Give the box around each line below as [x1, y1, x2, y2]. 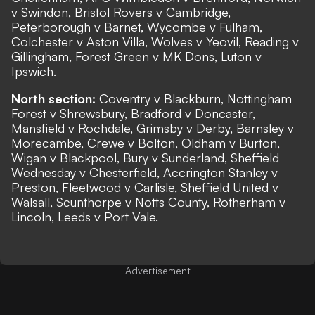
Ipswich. [11, 63, 56, 79]
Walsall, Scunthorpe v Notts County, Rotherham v [11, 194, 285, 210]
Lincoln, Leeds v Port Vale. [11, 209, 158, 224]
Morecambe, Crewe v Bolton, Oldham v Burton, [11, 135, 280, 150]
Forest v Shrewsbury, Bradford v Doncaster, [11, 105, 255, 121]
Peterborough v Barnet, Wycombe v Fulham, [11, 19, 262, 34]
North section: [11, 91, 96, 106]
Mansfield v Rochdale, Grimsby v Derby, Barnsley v [11, 120, 294, 136]
